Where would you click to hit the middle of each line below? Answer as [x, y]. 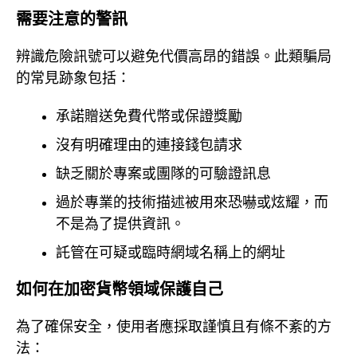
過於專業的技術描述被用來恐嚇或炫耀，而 [192, 203]
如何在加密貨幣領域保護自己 [120, 290]
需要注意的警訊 [72, 20]
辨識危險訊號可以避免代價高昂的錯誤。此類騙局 [174, 56]
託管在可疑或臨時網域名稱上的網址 [171, 253]
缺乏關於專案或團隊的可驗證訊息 [163, 174]
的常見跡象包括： [73, 78]
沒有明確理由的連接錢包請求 [149, 145]
